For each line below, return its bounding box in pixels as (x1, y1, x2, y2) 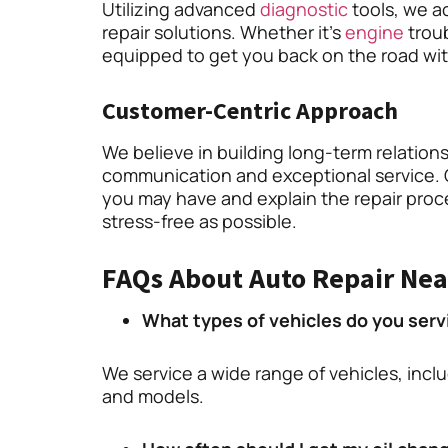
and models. (102, 384, 204, 409)
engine (345, 20, 404, 45)
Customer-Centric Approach (102, 95, 398, 127)
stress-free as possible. (102, 209, 297, 234)
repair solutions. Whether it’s (102, 20, 345, 45)
